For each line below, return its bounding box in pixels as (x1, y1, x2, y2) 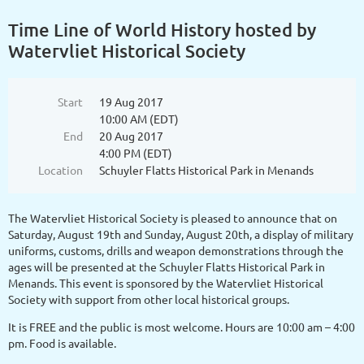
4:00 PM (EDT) (99, 145, 172, 160)
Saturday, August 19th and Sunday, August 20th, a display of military (8, 227, 353, 241)
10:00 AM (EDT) (99, 111, 179, 126)
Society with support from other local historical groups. (8, 292, 289, 306)
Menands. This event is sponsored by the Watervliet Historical (8, 275, 323, 290)
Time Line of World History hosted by (8, 19, 316, 41)
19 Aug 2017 (99, 94, 163, 109)
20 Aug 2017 (99, 128, 163, 143)
